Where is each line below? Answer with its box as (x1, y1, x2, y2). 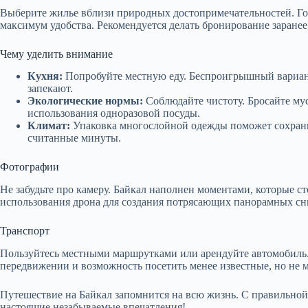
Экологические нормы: (27, 95, 143, 107)
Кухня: (27, 70, 63, 82)
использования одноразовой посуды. (27, 107, 200, 120)
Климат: (27, 120, 70, 132)
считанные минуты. (27, 132, 121, 144)
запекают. (27, 82, 73, 95)
